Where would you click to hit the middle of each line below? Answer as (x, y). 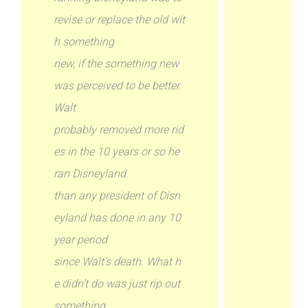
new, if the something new (117, 64)
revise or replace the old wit (120, 20)
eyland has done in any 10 (118, 218)
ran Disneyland (90, 174)
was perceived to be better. (118, 86)
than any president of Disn (117, 196)
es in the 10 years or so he (117, 152)
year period (81, 240)
